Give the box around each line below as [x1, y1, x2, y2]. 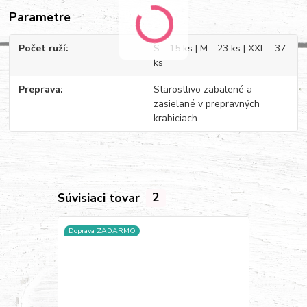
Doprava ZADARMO [68, 225, 136, 236]
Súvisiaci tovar [57, 189, 143, 206]
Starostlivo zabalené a [153, 82, 252, 96]
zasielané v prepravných [153, 97, 260, 110]
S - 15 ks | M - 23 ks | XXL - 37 [153, 42, 286, 56]
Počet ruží [19, 42, 66, 56]
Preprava [19, 82, 61, 96]
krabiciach [153, 111, 197, 125]
